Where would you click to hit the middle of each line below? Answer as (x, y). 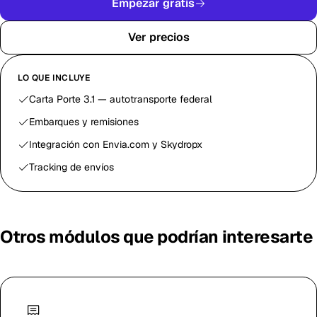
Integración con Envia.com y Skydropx (116, 144)
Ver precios (158, 37)
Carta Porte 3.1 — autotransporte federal (121, 99)
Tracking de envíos (71, 167)
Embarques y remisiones (84, 122)
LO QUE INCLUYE (54, 78)
